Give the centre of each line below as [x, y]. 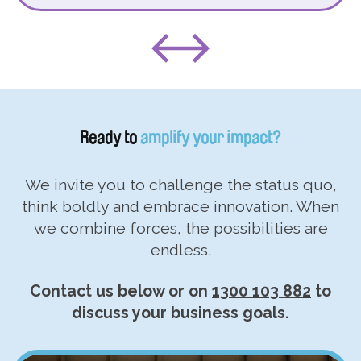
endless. [180, 250]
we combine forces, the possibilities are [180, 228]
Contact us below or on [121, 291]
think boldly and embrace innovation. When [180, 207]
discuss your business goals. [180, 313]
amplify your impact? [211, 138]
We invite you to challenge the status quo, [180, 185]
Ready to [110, 138]
